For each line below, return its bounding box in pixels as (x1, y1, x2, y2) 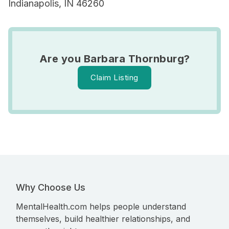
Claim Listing (90, 73, 139, 82)
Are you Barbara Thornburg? (39, 53, 190, 65)
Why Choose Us (16, 182, 85, 193)
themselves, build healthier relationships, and (16, 214, 190, 224)
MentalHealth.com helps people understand (16, 201, 186, 212)
